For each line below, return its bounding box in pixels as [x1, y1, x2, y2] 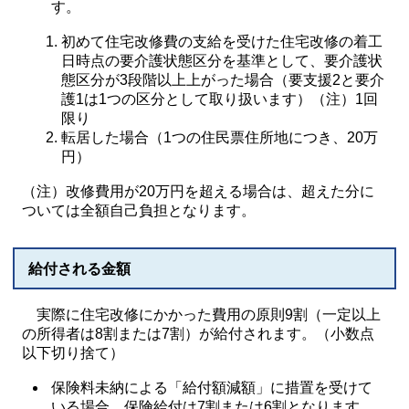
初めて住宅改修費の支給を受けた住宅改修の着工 [61, 34, 383, 49]
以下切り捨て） [22, 345, 124, 361]
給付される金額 [28, 261, 131, 277]
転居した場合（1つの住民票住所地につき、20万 [61, 130, 379, 145]
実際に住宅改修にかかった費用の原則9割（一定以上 [22, 307, 381, 322]
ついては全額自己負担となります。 [22, 203, 256, 218]
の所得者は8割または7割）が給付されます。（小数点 [22, 326, 374, 341]
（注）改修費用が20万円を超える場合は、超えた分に [22, 184, 374, 199]
